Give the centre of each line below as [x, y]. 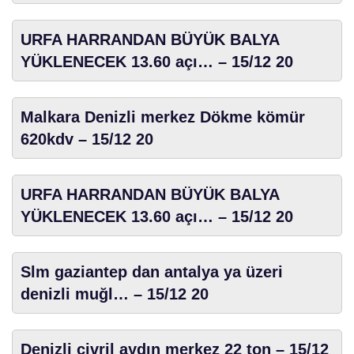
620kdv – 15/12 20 [87, 139]
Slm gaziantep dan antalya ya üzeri [152, 271]
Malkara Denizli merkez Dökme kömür [163, 117]
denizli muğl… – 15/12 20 [115, 294]
